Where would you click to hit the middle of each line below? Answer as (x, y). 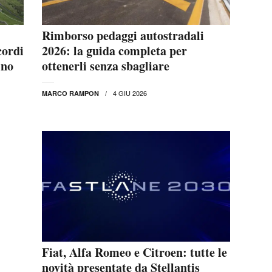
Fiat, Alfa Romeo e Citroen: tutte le (134, 253)
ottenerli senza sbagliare (106, 66)
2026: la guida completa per (114, 51)
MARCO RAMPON (70, 93)
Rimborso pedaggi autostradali (123, 36)
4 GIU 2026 (130, 93)
